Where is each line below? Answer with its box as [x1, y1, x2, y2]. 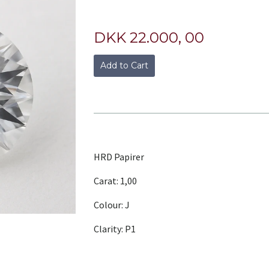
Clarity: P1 [93, 223, 136, 235]
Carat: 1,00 [93, 175, 137, 187]
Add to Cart [100, 60, 148, 71]
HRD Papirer [93, 151, 144, 163]
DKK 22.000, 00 [93, 29, 204, 46]
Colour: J [93, 199, 130, 211]
